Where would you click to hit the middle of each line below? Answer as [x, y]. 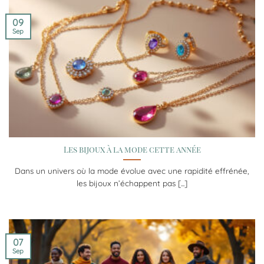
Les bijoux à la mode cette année [132, 149]
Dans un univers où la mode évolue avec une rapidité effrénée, [132, 171]
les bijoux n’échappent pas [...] [132, 183]
